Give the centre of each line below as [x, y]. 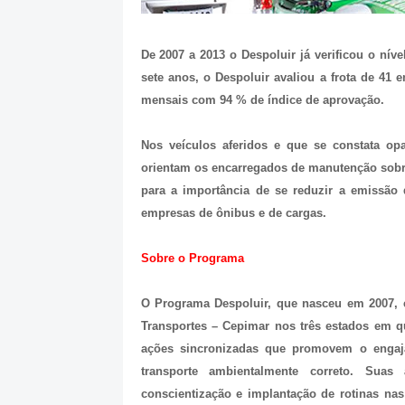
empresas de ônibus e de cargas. [233, 213]
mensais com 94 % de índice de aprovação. [262, 100]
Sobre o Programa [192, 259]
